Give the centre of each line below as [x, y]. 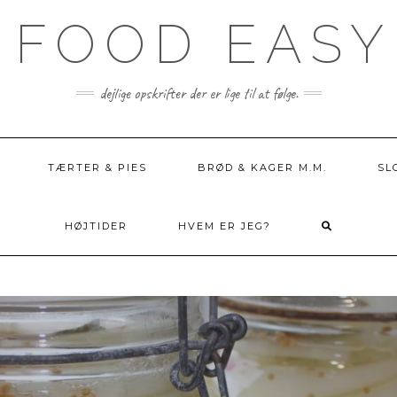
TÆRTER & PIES [97, 167]
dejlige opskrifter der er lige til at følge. [198, 93]
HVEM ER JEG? [224, 226]
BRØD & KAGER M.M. [262, 167]
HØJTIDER [96, 226]
